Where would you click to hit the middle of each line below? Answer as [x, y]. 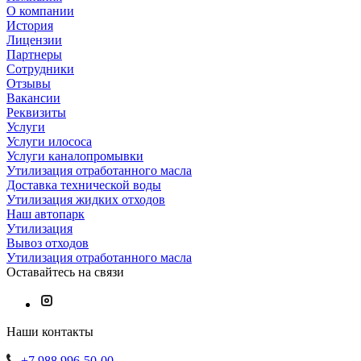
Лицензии [34, 39]
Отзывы [29, 83]
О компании [40, 10]
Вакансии [33, 98]
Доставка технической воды [84, 185]
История [30, 25]
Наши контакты [50, 331]
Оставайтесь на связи [65, 272]
